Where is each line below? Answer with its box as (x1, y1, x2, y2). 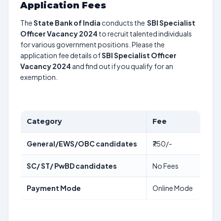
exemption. (20, 73, 58, 81)
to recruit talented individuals (98, 29, 192, 38)
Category (27, 117, 62, 126)
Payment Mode (27, 184, 81, 192)
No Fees (152, 161, 179, 170)
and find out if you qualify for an (71, 62, 173, 71)
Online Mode (152, 184, 193, 192)
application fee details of (20, 51, 102, 60)
